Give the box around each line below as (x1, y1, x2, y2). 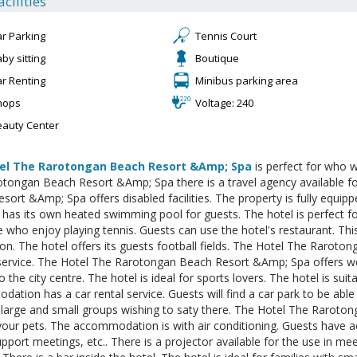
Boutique (194, 51, 239, 66)
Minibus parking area (194, 73, 298, 88)
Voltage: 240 (194, 96, 253, 111)
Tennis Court (194, 29, 257, 44)
